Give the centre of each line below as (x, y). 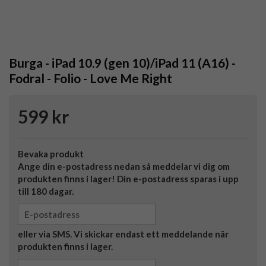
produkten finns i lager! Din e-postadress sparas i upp (128, 179)
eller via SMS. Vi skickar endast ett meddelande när (123, 234)
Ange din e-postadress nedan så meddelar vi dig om (124, 167)
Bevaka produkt (51, 154)
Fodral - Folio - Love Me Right (91, 78)
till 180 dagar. (46, 191)
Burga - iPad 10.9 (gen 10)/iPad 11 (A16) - (122, 63)
